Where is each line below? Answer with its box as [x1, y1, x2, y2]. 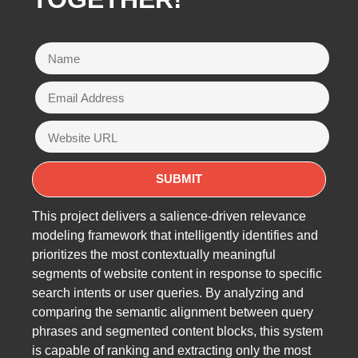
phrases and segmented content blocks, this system [32, 324, 323, 338]
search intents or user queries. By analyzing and [32, 285, 304, 300]
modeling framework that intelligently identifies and [32, 228, 318, 242]
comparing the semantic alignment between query [32, 304, 313, 319]
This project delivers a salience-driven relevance [32, 209, 306, 223]
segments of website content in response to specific [32, 266, 322, 280]
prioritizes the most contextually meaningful [32, 247, 276, 261]
